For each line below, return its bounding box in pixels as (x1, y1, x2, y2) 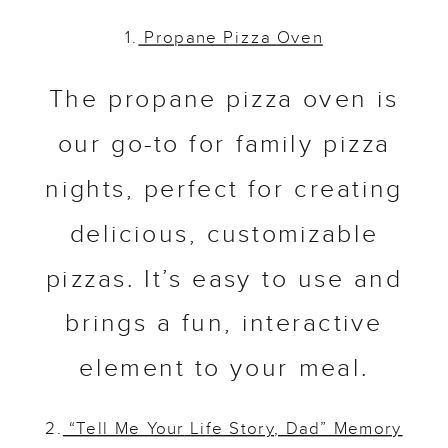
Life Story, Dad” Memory (190, 419, 403, 441)
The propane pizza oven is (48, 85, 400, 117)
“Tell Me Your (62, 419, 185, 441)
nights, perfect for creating (45, 175, 403, 207)
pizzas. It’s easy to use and (45, 265, 403, 296)
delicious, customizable (69, 220, 379, 252)
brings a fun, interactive (65, 309, 383, 341)
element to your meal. (79, 354, 369, 386)
